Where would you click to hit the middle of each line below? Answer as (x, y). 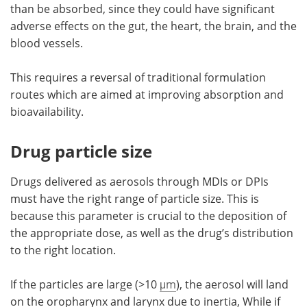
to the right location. (63, 249)
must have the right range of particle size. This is (135, 198)
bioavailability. (47, 111)
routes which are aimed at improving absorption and (147, 94)
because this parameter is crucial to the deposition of (148, 215)
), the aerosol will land (232, 284)
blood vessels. (47, 42)
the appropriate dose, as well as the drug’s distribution (152, 232)
